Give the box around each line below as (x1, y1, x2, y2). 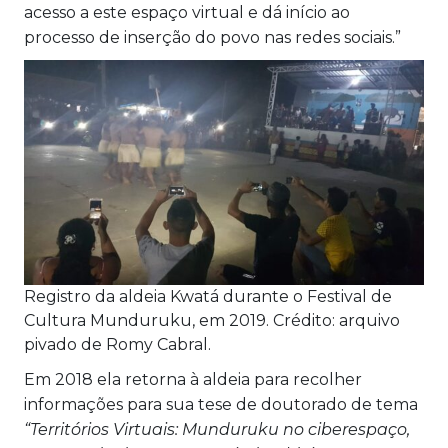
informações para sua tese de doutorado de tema (24, 395, 418, 415)
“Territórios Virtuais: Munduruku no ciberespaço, (24, 420, 410, 440)
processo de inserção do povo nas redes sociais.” (24, 27, 401, 47)
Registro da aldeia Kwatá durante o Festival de (24, 287, 392, 307)
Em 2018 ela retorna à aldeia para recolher (24, 370, 362, 390)
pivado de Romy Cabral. (24, 335, 211, 355)
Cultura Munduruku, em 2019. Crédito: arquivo (24, 311, 400, 331)
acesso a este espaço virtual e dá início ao (24, 2, 350, 22)
